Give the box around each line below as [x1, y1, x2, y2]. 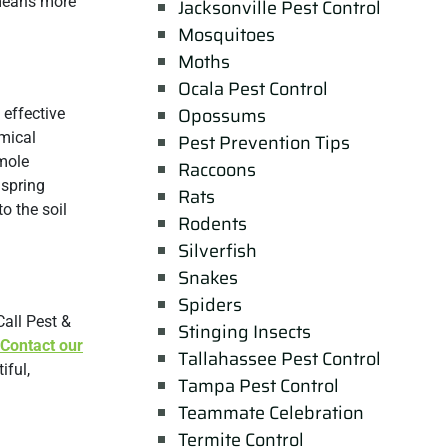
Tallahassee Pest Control [177, 344, 381, 373]
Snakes [177, 263, 238, 292]
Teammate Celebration [177, 398, 364, 427]
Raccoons [177, 155, 256, 184]
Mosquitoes [177, 20, 275, 49]
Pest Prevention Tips [177, 128, 350, 157]
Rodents [177, 209, 247, 238]
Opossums [177, 101, 266, 130]
